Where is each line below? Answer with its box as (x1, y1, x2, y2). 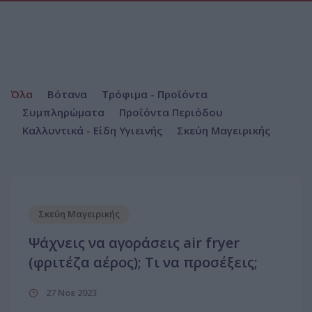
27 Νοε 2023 (44, 286, 97, 299)
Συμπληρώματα (22, 105, 104, 119)
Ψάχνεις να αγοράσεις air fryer (29, 233, 240, 252)
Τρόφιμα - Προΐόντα (102, 87, 208, 101)
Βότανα (47, 87, 87, 101)
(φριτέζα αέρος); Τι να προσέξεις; (29, 253, 258, 272)
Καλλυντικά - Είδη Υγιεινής (22, 123, 162, 137)
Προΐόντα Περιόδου (119, 105, 223, 119)
